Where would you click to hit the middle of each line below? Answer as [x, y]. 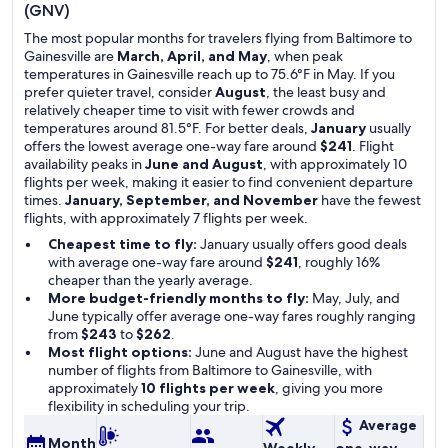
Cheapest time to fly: [122, 244]
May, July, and [354, 298]
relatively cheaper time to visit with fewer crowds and [189, 110]
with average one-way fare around [157, 262]
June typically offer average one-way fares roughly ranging [232, 316]
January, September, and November [191, 200]
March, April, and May [192, 56]
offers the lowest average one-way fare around [172, 146]
